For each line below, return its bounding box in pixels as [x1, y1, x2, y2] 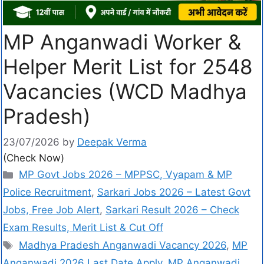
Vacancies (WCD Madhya [3, 78, 247, 104]
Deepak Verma [77, 136, 147, 148]
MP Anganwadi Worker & [3, 29, 241, 54]
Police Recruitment [3, 186, 91, 199]
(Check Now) [3, 152, 64, 164]
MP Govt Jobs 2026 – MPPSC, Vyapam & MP [19, 169, 233, 181]
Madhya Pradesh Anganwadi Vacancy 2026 [19, 239, 227, 252]
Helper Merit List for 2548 [3, 54, 253, 79]
